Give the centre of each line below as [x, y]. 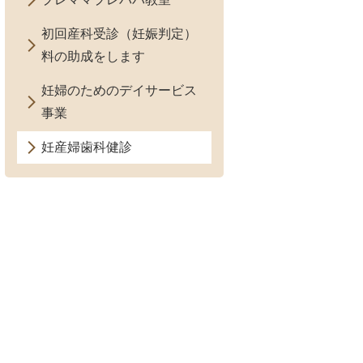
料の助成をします [93, 56]
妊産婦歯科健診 [87, 147]
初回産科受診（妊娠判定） [119, 34]
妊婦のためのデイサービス [119, 90]
